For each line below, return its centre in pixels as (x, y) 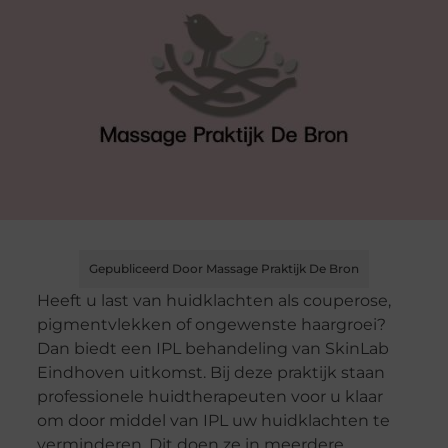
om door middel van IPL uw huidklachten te (213, 421)
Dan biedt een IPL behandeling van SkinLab (212, 349)
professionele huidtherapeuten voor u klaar (209, 397)
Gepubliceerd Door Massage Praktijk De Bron (224, 269)
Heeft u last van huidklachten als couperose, (213, 301)
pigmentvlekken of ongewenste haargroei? (211, 325)
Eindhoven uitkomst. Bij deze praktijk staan (210, 373)
